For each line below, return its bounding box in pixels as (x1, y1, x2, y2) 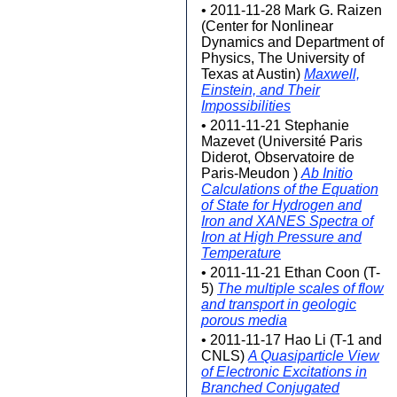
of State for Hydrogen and (201, 198, 362, 213)
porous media (201, 313, 287, 328)
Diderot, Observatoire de (201, 150, 354, 165)
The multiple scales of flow (217, 281, 384, 296)
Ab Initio (301, 166, 353, 181)
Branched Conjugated (201, 380, 339, 395)
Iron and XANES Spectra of (201, 214, 373, 229)
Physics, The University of (201, 51, 364, 66)
